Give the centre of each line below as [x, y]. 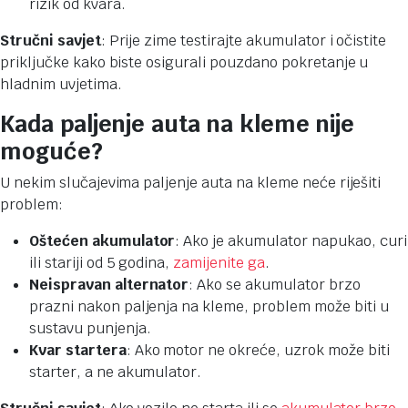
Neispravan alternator [109, 284]
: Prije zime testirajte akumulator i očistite [244, 40]
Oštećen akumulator [102, 240]
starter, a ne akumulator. [116, 372]
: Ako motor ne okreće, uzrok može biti [258, 350]
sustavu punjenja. [90, 328]
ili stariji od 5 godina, [102, 262]
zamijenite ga [219, 262]
